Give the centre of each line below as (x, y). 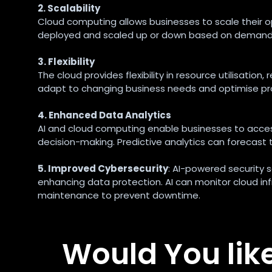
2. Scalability (69, 8)
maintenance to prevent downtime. (119, 195)
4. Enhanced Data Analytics (104, 115)
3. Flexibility (66, 62)
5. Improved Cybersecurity (103, 169)
